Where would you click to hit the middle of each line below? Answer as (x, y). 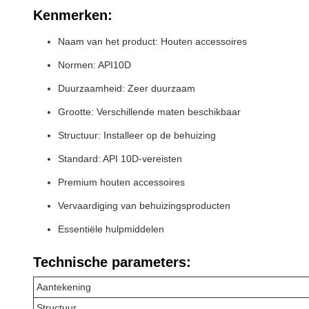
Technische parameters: (112, 262)
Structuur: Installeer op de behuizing (137, 135)
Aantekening (64, 287)
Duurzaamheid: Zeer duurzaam (127, 88)
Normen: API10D (94, 65)
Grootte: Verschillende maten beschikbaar (149, 112)
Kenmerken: (73, 15)
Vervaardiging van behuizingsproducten (144, 206)
